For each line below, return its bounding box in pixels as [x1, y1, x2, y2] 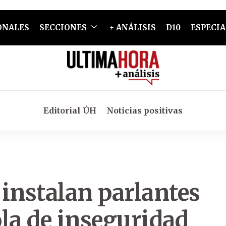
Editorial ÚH [43, 105, 96, 116]
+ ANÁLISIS [109, 23, 156, 32]
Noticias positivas [106, 105, 183, 116]
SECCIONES [39, 23, 87, 32]
